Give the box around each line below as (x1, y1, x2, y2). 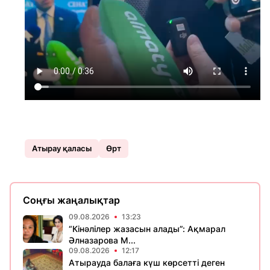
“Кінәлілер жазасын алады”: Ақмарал (69, 224, 225, 234)
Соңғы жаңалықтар (23, 194, 120, 207)
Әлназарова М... (69, 235, 136, 246)
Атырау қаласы (32, 143, 92, 154)
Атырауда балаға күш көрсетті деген (69, 257, 225, 268)
